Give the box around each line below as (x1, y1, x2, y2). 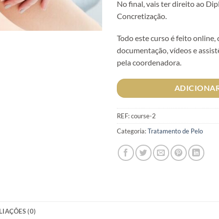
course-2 (131, 111, 156, 120)
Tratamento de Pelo (148, 127, 203, 135)
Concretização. (117, 11, 167, 21)
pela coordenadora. (117, 58, 181, 67)
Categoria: (117, 127, 148, 135)
